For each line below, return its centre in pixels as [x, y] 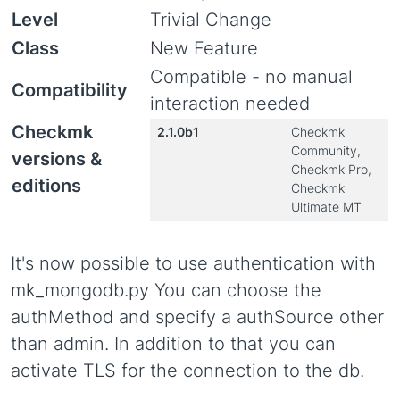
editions [46, 186]
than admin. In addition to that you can [173, 344]
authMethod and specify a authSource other [197, 317]
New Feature [204, 48]
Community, [326, 150]
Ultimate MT [326, 207]
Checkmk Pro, [331, 169]
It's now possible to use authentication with [193, 263]
